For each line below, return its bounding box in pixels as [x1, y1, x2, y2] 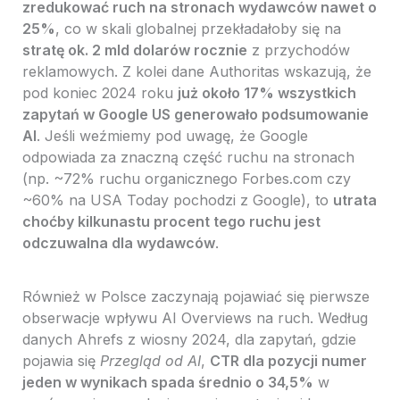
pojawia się [21, 352, 100, 371]
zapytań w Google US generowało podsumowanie [21, 105, 369, 124]
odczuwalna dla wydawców [21, 234, 215, 253]
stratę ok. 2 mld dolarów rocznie [21, 41, 247, 60]
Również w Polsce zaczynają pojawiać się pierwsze [21, 287, 370, 306]
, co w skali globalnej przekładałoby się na [54, 20, 341, 38]
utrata [332, 191, 377, 210]
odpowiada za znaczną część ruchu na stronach [21, 148, 354, 167]
